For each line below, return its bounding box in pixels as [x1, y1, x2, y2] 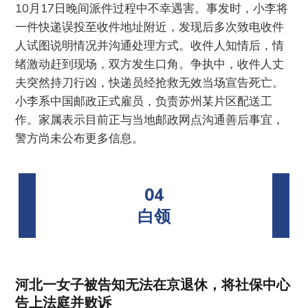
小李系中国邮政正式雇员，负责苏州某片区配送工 [15, 93, 273, 109]
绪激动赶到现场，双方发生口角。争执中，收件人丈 [15, 56, 285, 71]
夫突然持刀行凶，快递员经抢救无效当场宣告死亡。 [15, 75, 285, 90]
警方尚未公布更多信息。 [15, 131, 144, 146]
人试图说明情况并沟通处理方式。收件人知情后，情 [15, 38, 285, 53]
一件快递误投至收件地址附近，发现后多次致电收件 [15, 19, 285, 34]
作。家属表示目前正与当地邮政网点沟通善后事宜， [15, 112, 285, 127]
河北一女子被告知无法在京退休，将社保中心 [15, 276, 291, 294]
